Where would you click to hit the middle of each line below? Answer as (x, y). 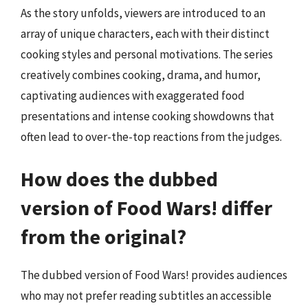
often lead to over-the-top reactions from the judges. (151, 136)
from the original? (103, 236)
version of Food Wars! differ (146, 208)
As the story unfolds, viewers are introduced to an (143, 13)
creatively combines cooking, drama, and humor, (141, 75)
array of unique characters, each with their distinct (145, 33)
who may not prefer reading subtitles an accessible (146, 296)
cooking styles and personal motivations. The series (147, 54)
